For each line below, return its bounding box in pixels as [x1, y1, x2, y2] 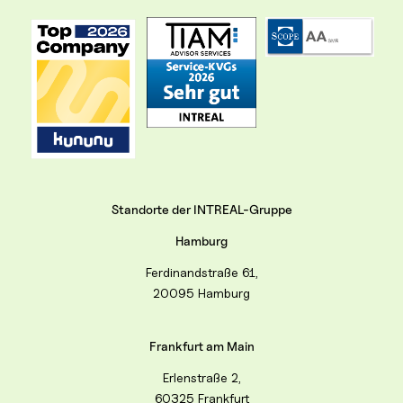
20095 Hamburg [153, 285, 250, 301]
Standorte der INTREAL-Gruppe [111, 201, 292, 218]
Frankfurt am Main [148, 338, 255, 354]
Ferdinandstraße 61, [145, 264, 258, 281]
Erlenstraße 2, [162, 370, 241, 386]
